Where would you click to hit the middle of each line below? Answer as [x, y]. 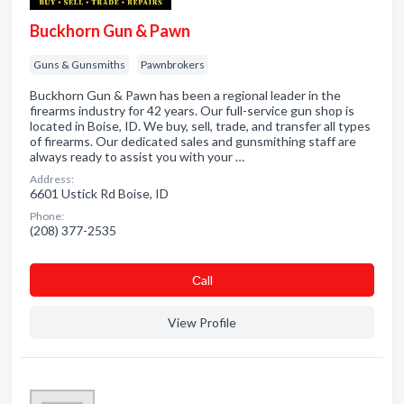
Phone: [47, 216]
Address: [52, 179]
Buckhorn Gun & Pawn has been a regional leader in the [185, 95]
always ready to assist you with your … [137, 156]
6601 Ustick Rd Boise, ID [99, 193]
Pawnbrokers [173, 64]
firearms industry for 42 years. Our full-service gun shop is [192, 110]
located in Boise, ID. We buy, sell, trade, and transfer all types [200, 126]
